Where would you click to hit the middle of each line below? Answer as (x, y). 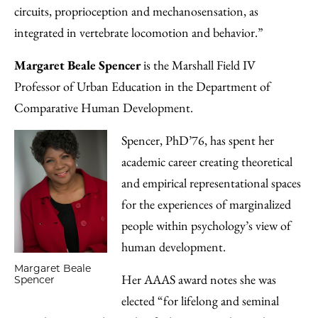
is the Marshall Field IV (198, 65)
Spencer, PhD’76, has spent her (197, 140)
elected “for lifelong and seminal (200, 301)
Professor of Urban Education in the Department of (142, 86)
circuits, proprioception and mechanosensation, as (136, 11)
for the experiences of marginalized (206, 204)
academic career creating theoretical (207, 161)
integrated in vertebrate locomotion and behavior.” (139, 32)
